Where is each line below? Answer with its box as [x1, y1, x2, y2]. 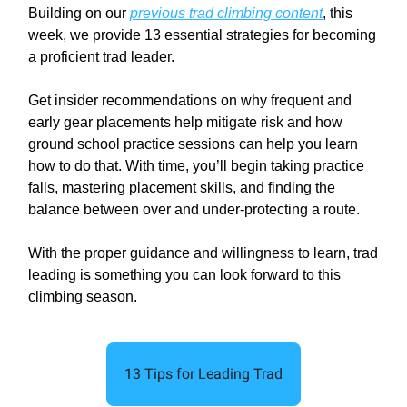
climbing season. [28, 289, 137, 305]
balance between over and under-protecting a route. [28, 202, 360, 218]
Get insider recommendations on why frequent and [28, 93, 352, 109]
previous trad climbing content [130, 5, 323, 22]
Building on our [28, 5, 130, 22]
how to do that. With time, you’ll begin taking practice [28, 158, 364, 174]
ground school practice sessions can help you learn [28, 136, 358, 153]
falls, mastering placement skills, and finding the [28, 180, 335, 196]
